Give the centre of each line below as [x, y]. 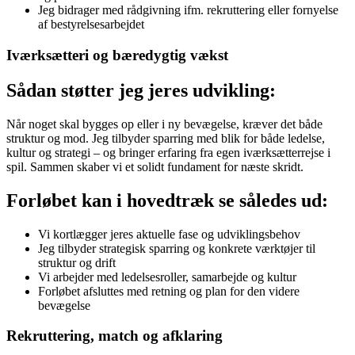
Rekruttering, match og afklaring [115, 336]
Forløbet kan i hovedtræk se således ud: [167, 200]
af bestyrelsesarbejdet [91, 25]
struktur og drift [77, 262]
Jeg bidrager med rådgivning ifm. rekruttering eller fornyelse [188, 10]
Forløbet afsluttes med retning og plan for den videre [169, 291]
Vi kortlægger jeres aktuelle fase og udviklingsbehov [169, 234]
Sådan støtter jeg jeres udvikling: [141, 90]
